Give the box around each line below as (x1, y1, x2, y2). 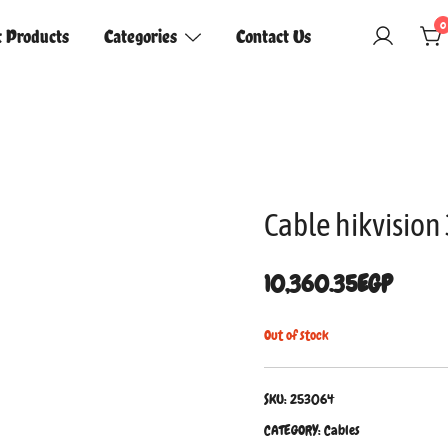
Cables (324, 421, 360, 440)
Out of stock (264, 326, 329, 345)
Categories (104, 25, 178, 48)
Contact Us (235, 25, 311, 48)
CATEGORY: (264, 421, 324, 440)
